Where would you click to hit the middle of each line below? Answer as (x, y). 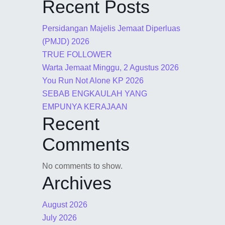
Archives (77, 183)
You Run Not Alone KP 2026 (93, 80)
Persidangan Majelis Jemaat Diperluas (111, 28)
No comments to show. (82, 166)
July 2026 (60, 217)
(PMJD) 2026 (66, 41)
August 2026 (65, 204)
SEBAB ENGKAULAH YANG (95, 93)
